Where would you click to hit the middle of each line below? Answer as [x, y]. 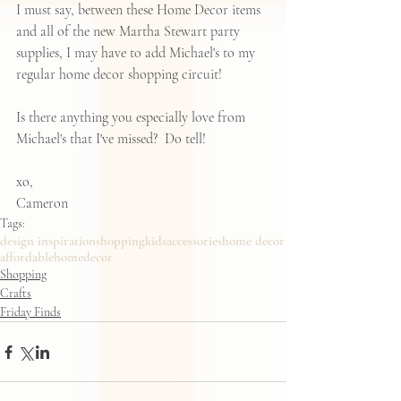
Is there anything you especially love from [132, 118]
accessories [194, 241]
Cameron [42, 204]
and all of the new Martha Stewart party [130, 32]
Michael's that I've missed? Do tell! [115, 139]
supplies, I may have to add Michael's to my [137, 53]
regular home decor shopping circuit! [121, 75]
